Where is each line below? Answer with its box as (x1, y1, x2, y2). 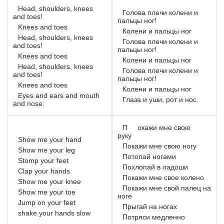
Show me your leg (18, 145, 75, 154)
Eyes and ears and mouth (18, 91, 99, 99)
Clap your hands (18, 166, 70, 175)
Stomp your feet (18, 156, 70, 164)
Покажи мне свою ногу (122, 141, 196, 150)
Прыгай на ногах (122, 202, 177, 210)
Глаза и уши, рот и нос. (122, 95, 198, 103)
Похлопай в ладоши (122, 162, 188, 171)
